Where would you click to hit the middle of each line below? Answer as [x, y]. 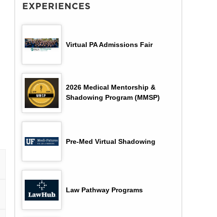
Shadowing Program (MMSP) [113, 98]
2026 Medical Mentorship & [111, 87]
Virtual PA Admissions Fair [109, 45]
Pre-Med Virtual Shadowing [111, 142]
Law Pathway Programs [104, 190]
